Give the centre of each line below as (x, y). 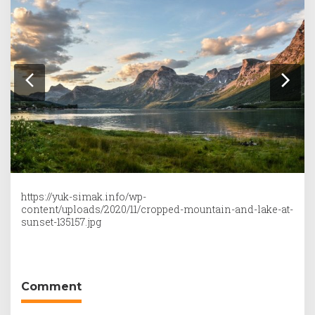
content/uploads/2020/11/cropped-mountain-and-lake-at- (157, 210)
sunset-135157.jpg (61, 222)
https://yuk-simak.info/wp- (84, 197)
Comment (51, 287)
